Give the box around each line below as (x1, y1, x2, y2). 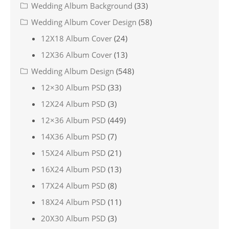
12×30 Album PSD (41, 82, 106, 93)
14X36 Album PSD (41, 131, 106, 142)
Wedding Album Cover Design (31, 17, 136, 27)
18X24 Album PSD (41, 197, 106, 207)
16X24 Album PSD (41, 164, 106, 174)
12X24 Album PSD (41, 99, 106, 109)
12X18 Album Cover (41, 33, 112, 43)
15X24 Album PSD (41, 148, 106, 158)
